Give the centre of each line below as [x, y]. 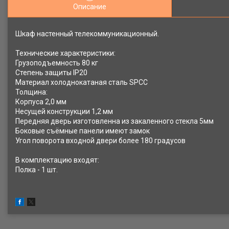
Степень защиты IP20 [51, 73]
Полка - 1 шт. [37, 170]
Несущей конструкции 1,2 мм [64, 111]
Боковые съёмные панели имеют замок [83, 131]
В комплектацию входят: [57, 160]
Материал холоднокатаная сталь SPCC [82, 82]
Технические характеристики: [65, 53]
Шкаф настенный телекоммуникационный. [87, 34]
